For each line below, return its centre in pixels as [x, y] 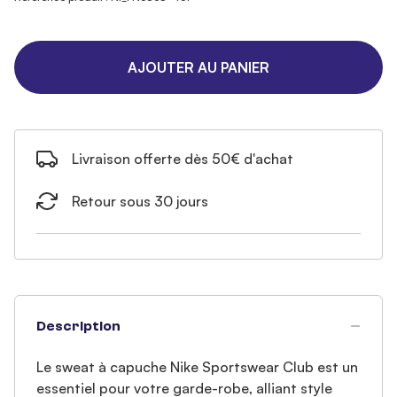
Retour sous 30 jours [140, 201]
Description [78, 326]
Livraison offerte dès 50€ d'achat [183, 159]
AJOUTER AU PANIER [198, 67]
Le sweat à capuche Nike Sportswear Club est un [197, 367]
